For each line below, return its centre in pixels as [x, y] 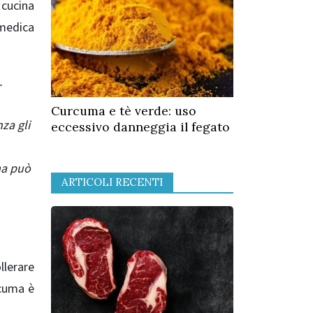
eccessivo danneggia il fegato [140, 127]
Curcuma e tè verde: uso [124, 111]
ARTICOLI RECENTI [112, 182]
